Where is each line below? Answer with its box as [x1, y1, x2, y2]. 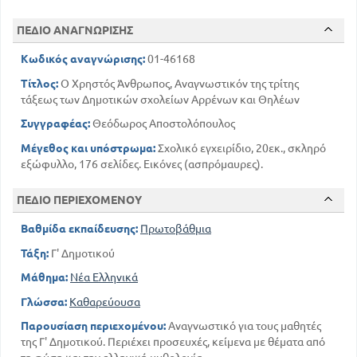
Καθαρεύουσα [69, 295, 140, 308]
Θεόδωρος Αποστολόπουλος [90, 117, 235, 131]
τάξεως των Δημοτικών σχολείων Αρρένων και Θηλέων [21, 92, 300, 106]
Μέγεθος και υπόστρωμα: [21, 141, 155, 155]
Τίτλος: [21, 76, 58, 90]
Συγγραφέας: [21, 117, 90, 131]
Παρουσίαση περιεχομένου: [21, 320, 166, 333]
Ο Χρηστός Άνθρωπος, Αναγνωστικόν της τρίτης [58, 76, 299, 90]
